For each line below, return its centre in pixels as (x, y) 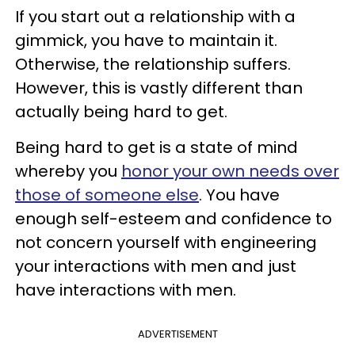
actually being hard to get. (121, 111)
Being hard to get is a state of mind (157, 147)
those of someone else (107, 195)
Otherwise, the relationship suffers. (153, 64)
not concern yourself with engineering (166, 242)
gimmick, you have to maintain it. (146, 40)
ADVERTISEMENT (177, 334)
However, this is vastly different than (159, 88)
